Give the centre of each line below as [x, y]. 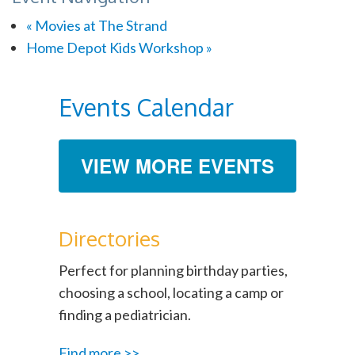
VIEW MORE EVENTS [177, 165]
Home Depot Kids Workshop [116, 47]
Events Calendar [146, 107]
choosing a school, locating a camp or [171, 292]
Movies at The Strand [99, 25]
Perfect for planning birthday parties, [173, 270]
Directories [109, 238]
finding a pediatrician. [125, 314]
